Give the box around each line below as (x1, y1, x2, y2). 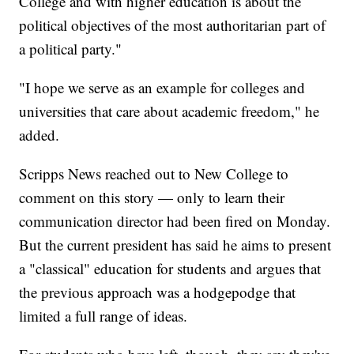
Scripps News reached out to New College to (19, 163, 289, 183)
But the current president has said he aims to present (19, 234, 332, 254)
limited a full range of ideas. (19, 305, 188, 326)
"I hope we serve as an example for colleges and (19, 77, 306, 97)
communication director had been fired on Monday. (19, 210, 331, 231)
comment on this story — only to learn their (19, 186, 285, 207)
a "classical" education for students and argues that (19, 258, 322, 278)
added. (19, 124, 60, 145)
